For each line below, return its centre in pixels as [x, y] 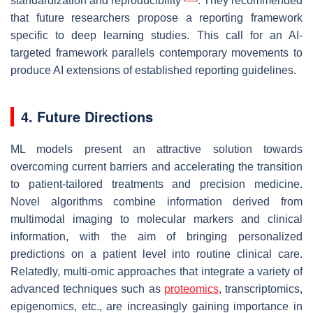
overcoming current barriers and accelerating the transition [156, 166]
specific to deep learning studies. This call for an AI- [156, 35]
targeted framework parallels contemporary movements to [156, 52]
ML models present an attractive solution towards [156, 149]
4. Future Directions [87, 116]
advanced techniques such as [87, 289]
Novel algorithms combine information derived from [156, 201]
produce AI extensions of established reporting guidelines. [153, 70]
